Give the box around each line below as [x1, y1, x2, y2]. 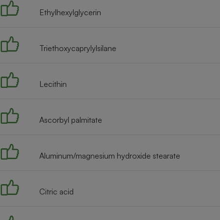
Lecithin [39, 79, 67, 89]
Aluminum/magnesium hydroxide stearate [39, 151, 180, 161]
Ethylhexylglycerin [39, 7, 101, 18]
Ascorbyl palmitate [39, 115, 102, 125]
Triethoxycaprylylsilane [39, 43, 116, 54]
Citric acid [39, 187, 74, 197]
